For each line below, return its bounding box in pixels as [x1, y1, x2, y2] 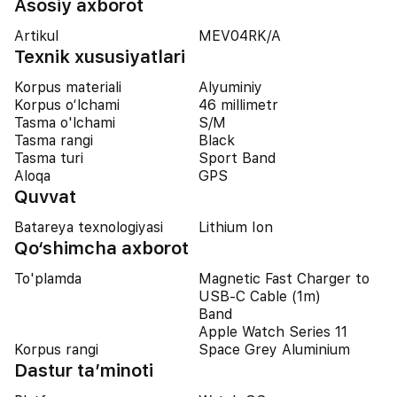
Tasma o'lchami [14, 114, 115, 131]
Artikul [14, 27, 58, 44]
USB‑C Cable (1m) [198, 288, 321, 305]
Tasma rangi [14, 132, 93, 149]
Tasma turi [14, 150, 83, 167]
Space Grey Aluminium [198, 341, 350, 358]
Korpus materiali [14, 79, 121, 96]
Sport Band [198, 150, 276, 167]
